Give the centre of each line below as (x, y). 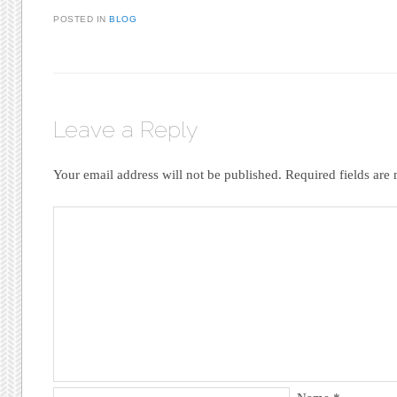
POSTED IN (82, 19)
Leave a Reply (126, 129)
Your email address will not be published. (168, 174)
